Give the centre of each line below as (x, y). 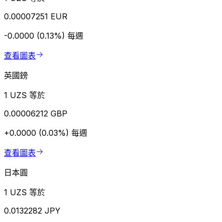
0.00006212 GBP (36, 114)
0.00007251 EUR (36, 17)
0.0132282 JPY (32, 211)
